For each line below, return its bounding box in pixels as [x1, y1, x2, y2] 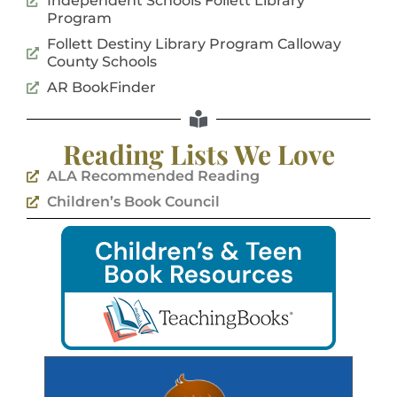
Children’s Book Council [46, 193, 220, 211]
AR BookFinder [46, 79, 156, 97]
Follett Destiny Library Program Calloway [46, 35, 341, 53]
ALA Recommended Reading [46, 167, 260, 185]
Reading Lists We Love [62, 136, 335, 173]
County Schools [46, 53, 157, 71]
